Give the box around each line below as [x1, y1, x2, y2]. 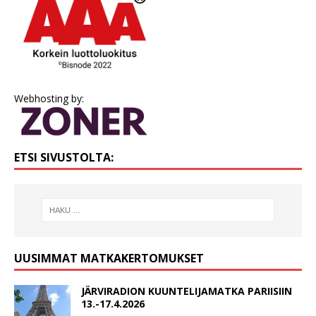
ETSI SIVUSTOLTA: [14, 149, 114, 165]
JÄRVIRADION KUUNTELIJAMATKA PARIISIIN [81, 284, 292, 298]
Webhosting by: [14, 92, 84, 106]
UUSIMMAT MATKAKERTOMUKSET [14, 250, 204, 266]
